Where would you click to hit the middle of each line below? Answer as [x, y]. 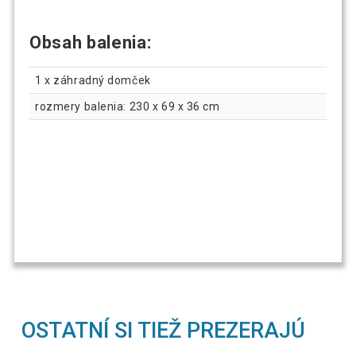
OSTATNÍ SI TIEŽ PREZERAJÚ [164, 331]
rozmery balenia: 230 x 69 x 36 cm [128, 106]
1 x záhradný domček [93, 80]
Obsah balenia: [91, 43]
